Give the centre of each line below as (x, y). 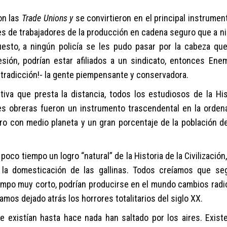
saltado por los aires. (162, 218)
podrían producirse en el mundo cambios (134, 184)
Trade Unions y (48, 18)
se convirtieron (105, 18)
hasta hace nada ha (75, 218)
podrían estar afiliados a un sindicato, (96, 61)
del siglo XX (179, 198)
